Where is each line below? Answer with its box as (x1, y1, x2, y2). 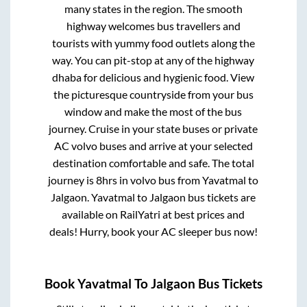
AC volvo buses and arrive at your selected (53, 139, 253, 153)
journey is (48, 173, 97, 187)
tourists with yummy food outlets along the (51, 36, 255, 50)
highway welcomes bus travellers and (66, 19, 241, 33)
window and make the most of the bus (64, 105, 243, 119)
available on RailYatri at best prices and (62, 208, 245, 221)
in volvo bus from (119, 173, 203, 187)
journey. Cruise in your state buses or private (49, 122, 258, 136)
